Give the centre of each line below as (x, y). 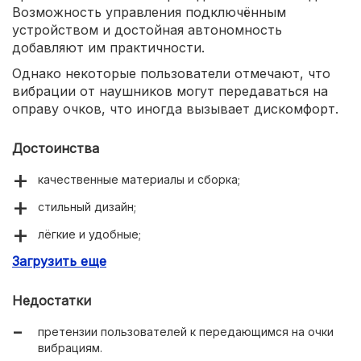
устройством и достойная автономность (147, 29)
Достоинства (56, 148)
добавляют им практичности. (108, 47)
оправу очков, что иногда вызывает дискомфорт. (175, 108)
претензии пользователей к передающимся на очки (186, 331)
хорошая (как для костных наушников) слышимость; (185, 261)
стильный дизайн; (87, 206)
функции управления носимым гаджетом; (154, 288)
